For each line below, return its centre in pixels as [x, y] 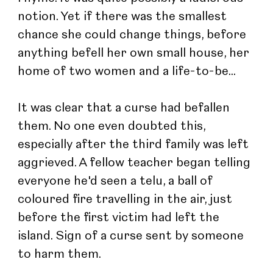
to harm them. [60, 254]
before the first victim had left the [120, 218]
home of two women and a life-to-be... [127, 72]
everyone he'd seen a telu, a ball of [117, 181]
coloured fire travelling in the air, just [127, 200]
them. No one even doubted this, [113, 126]
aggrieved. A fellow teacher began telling [136, 163]
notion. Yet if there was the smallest [124, 17]
